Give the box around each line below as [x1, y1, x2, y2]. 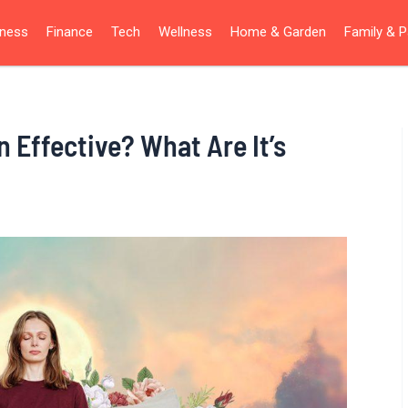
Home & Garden [230, 24, 326, 41]
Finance [46, 24, 93, 41]
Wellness [158, 24, 212, 41]
